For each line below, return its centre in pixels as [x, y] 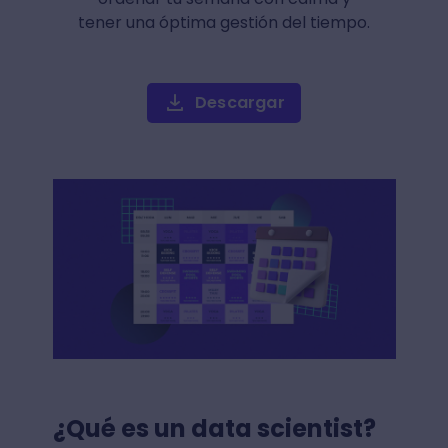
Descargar [240, 103]
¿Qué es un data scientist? [216, 428]
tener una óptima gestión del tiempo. [224, 23]
